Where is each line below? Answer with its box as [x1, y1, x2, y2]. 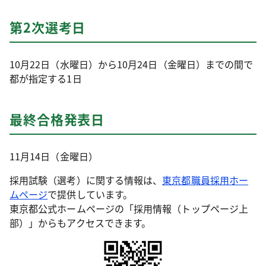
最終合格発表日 [9, 109, 105, 128]
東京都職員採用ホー [162, 173, 249, 187]
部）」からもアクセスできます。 [9, 216, 151, 230]
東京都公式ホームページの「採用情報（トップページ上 [9, 201, 248, 216]
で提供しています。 [47, 187, 133, 201]
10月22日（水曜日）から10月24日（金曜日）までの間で [9, 57, 254, 71]
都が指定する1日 [9, 71, 82, 85]
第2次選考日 [9, 17, 86, 36]
